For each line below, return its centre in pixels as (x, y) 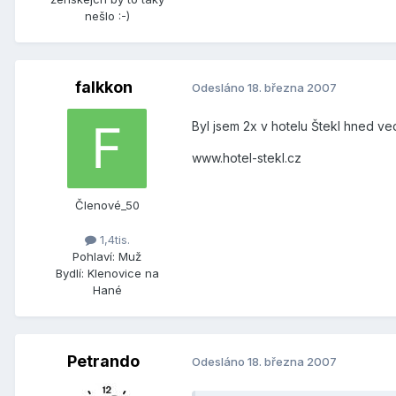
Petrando (103, 361)
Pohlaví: (94, 256)
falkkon (103, 87)
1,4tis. (113, 239)
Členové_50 (107, 205)
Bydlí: (69, 273)
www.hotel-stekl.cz (247, 157)
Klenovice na (123, 273)
